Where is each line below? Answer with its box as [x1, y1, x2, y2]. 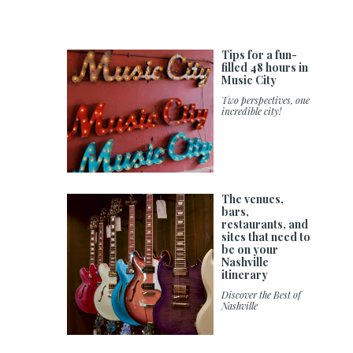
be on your [221, 241, 279, 257]
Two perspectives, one [221, 94, 310, 107]
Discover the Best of [221, 288, 302, 301]
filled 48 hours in [221, 60, 309, 76]
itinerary [221, 266, 269, 282]
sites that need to [221, 229, 311, 244]
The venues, [221, 191, 284, 206]
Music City [221, 72, 277, 88]
